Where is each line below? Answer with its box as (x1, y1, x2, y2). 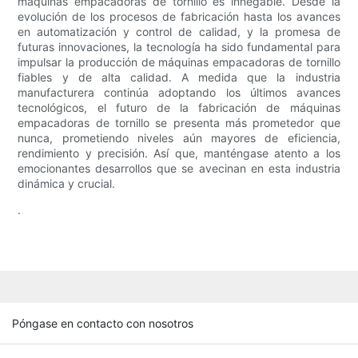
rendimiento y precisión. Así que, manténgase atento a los (18, 146, 340, 161)
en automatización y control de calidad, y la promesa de (18, 25, 340, 39)
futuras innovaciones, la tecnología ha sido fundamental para (18, 40, 340, 54)
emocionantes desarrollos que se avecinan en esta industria (18, 161, 340, 176)
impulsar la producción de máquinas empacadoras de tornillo (18, 55, 340, 70)
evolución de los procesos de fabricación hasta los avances (18, 10, 340, 24)
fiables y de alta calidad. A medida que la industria (18, 70, 340, 85)
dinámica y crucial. (18, 177, 116, 191)
